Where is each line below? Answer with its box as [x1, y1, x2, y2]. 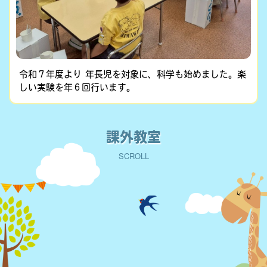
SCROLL [118, 150, 149, 162]
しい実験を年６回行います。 [19, 83, 135, 92]
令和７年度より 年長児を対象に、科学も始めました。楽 [19, 70, 246, 79]
